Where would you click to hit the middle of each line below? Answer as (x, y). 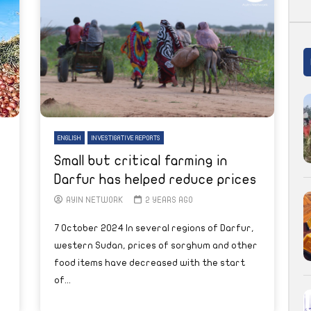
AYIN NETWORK (95, 200)
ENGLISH (69, 138)
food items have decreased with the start (150, 262)
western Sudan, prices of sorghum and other (156, 245)
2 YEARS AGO (169, 200)
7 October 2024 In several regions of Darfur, (154, 228)
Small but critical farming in (141, 160)
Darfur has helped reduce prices (155, 179)
